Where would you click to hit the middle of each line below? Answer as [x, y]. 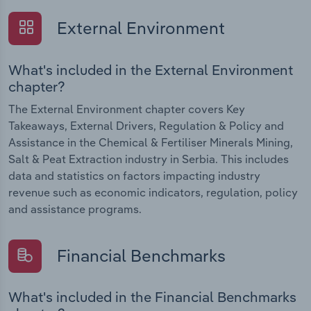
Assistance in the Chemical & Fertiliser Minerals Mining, [151, 142]
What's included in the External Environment [151, 69]
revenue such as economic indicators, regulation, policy [153, 192]
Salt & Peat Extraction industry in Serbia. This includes [149, 159]
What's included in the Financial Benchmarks [152, 296]
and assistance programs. [75, 209]
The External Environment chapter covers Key [127, 109]
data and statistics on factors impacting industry [134, 175]
